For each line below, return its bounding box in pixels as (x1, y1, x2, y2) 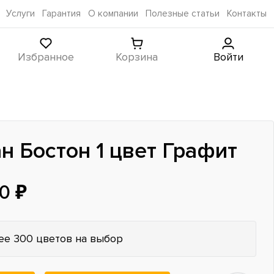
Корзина (116, 50, 158, 64)
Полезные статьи (146, 8, 220, 20)
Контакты (227, 8, 267, 20)
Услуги (6, 8, 35, 20)
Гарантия (42, 8, 81, 20)
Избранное (17, 50, 74, 64)
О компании (88, 8, 138, 20)
